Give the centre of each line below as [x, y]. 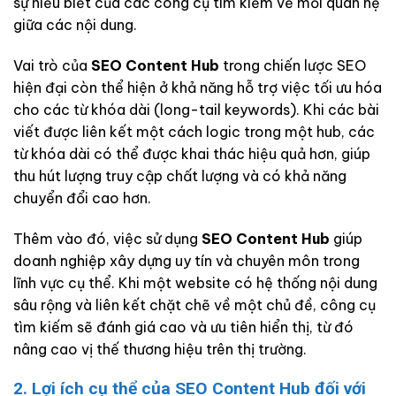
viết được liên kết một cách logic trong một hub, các [194, 131]
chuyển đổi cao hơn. [82, 198]
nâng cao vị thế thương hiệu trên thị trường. [160, 349]
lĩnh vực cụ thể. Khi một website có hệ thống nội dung [195, 282]
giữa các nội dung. [75, 24]
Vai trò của [52, 65]
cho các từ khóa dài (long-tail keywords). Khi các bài [196, 109]
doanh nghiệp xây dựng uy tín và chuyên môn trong [187, 260]
